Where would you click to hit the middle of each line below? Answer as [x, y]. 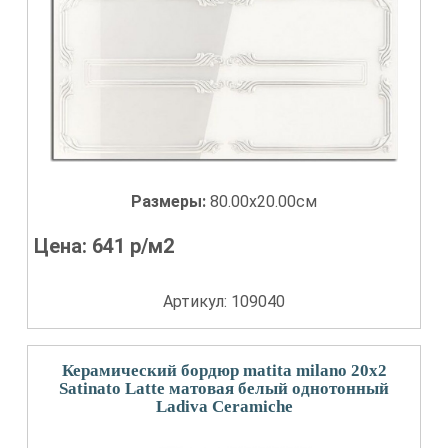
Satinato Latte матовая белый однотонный [224, 388]
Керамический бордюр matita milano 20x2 [224, 370]
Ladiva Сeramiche [224, 406]
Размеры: [170, 201]
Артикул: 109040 [224, 301]
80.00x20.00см [263, 201]
